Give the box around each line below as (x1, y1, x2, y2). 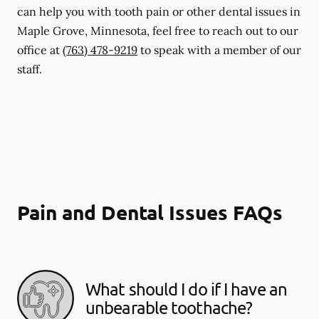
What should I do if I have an (85, 278, 287, 299)
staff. (17, 61, 42, 76)
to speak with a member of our (137, 42, 301, 57)
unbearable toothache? (85, 296, 253, 318)
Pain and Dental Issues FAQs (17, 199, 283, 224)
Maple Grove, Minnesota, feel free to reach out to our (17, 23, 298, 38)
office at (17, 42, 63, 57)
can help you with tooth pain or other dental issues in (17, 4, 300, 19)
